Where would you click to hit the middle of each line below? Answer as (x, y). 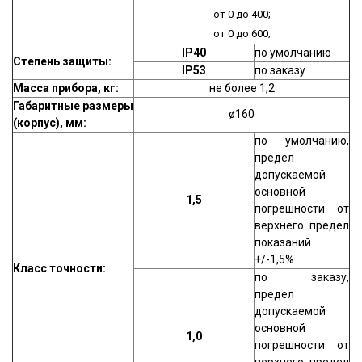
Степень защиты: (62, 61)
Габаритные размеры (73, 106)
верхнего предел (302, 225)
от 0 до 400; (242, 14)
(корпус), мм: (50, 123)
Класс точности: (59, 268)
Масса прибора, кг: (66, 88)
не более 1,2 (242, 88)
